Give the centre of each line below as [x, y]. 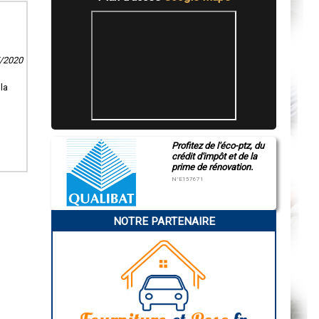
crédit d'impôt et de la [214, 156]
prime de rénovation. [212, 167]
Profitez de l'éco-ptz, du [218, 145]
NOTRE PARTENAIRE [164, 221]
